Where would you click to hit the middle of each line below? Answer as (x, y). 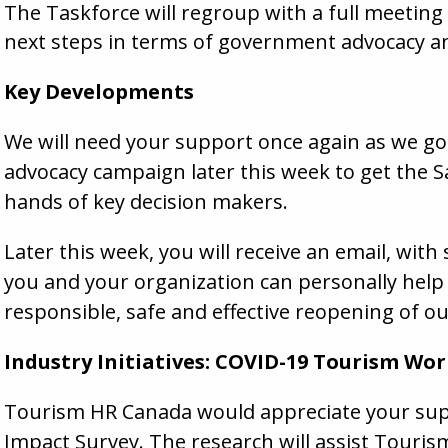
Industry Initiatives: (109, 362)
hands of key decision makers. (146, 202)
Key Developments (99, 92)
